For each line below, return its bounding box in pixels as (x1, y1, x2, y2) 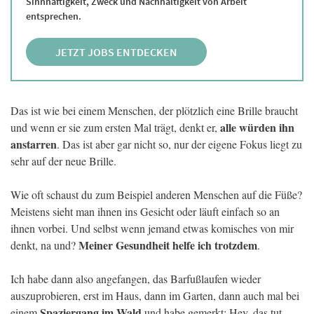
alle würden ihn (220, 119, 294, 136)
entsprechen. (26, 10, 81, 23)
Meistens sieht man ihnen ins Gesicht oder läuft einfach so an (11, 204, 280, 219)
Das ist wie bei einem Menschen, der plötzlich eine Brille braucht (11, 103, 298, 118)
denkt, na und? (11, 238, 78, 253)
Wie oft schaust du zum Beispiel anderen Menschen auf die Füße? (11, 187, 302, 203)
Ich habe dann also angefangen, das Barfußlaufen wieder (11, 271, 261, 287)
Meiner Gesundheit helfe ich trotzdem (78, 237, 257, 254)
